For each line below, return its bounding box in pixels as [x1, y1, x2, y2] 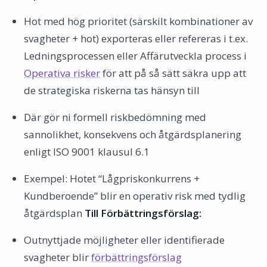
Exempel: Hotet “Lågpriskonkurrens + [24, 172, 200, 185]
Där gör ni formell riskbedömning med [24, 110, 206, 124]
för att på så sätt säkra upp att [100, 66, 246, 80]
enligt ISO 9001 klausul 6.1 [24, 145, 150, 159]
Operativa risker [24, 66, 100, 80]
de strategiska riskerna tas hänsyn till [24, 83, 200, 97]
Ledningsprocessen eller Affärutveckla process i [24, 49, 247, 63]
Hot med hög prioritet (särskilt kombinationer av [24, 14, 253, 28]
